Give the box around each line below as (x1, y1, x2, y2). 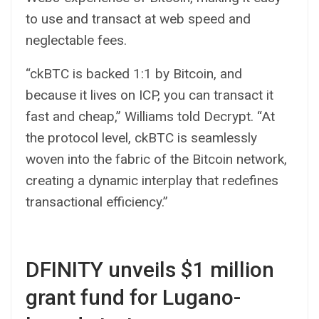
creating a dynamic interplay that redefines (26, 172, 278, 189)
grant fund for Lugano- (26, 284, 241, 310)
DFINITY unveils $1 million (26, 256, 274, 282)
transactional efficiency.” (26, 193, 168, 210)
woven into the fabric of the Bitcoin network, (26, 150, 287, 167)
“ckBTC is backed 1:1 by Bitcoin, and (26, 65, 242, 82)
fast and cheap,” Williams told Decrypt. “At (26, 108, 275, 125)
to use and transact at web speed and (26, 10, 251, 27)
